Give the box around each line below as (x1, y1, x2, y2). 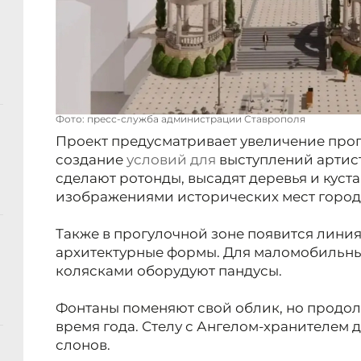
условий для (127, 151, 216, 168)
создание (56, 151, 127, 168)
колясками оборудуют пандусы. (56, 263, 282, 280)
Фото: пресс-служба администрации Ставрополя (56, 113, 305, 126)
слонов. (56, 337, 110, 354)
